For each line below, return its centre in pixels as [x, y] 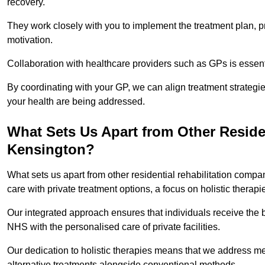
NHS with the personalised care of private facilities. [115, 227]
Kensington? [51, 149]
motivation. [30, 40]
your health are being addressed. [76, 101]
